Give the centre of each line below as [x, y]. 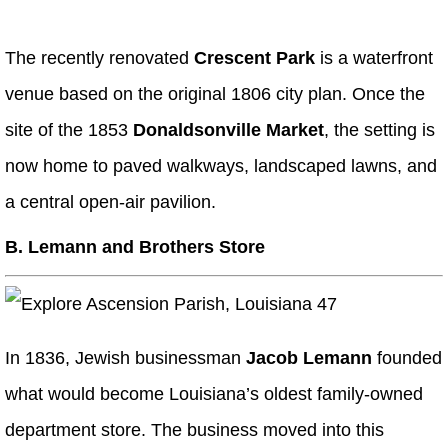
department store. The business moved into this [194, 430]
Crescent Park [254, 58]
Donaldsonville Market [228, 130]
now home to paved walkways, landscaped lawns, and [221, 166]
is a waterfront [374, 58]
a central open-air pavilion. [110, 202]
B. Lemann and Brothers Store [135, 247]
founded [407, 358]
